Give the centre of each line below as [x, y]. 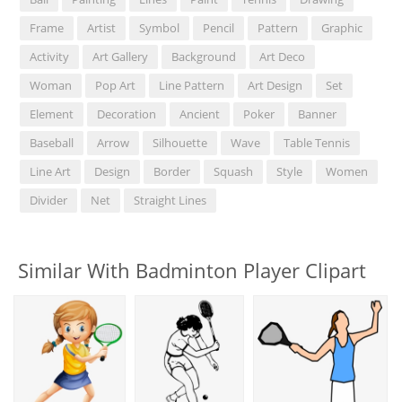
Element [52, 114]
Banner [318, 114]
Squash [234, 172]
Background [204, 57]
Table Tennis [317, 143]
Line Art [51, 172]
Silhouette [180, 143]
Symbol [160, 28]
